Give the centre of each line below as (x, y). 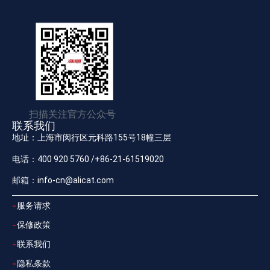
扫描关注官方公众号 (72, 114)
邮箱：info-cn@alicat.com (63, 180)
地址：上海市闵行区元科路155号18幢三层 (92, 138)
